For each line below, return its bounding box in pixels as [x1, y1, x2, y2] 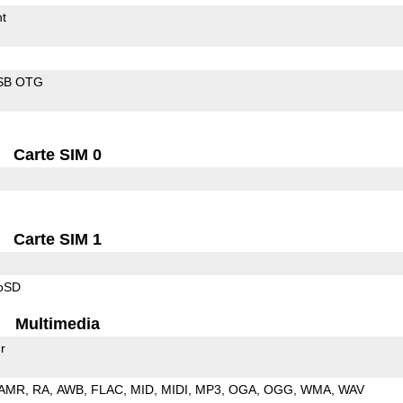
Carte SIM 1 [13, 229, 103, 248]
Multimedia [15, 314, 101, 333]
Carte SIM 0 [13, 145, 103, 164]
